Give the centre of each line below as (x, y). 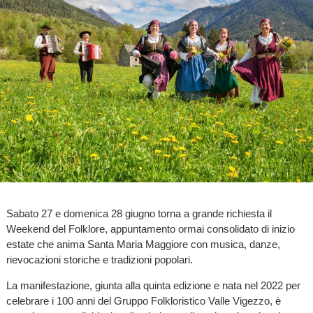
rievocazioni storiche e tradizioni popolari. (99, 259)
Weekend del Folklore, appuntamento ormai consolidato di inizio (150, 228)
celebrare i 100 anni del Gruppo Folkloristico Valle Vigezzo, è (143, 301)
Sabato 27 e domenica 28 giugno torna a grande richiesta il (139, 213)
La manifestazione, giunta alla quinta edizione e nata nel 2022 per (153, 286)
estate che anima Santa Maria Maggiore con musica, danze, (143, 244)
